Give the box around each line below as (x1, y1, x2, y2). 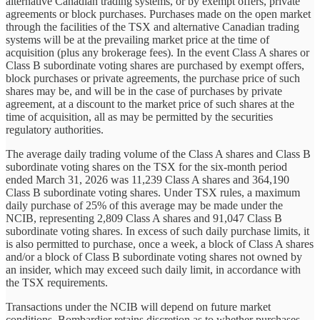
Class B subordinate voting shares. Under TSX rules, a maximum (6, 186, 300, 199)
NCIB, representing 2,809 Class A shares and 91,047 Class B (6, 212, 282, 225)
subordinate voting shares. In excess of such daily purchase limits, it (6, 225, 309, 238)
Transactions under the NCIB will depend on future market (6, 301, 271, 314)
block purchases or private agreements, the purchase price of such (6, 72, 300, 85)
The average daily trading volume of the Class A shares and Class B (6, 148, 311, 161)
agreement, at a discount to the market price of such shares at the (6, 98, 294, 111)
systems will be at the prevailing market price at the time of (6, 34, 269, 46)
